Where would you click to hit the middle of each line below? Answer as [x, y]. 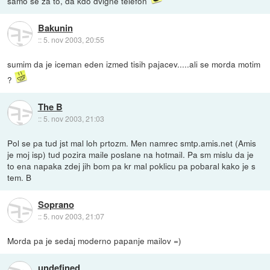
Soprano [56, 205]
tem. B [20, 177]
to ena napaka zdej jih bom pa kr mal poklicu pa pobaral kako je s [132, 165]
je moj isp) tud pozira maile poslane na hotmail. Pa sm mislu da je [131, 154]
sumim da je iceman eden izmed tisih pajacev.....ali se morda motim [134, 64]
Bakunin [55, 28]
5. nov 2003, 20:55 [74, 40]
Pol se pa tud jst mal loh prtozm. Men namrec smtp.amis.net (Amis [132, 143]
